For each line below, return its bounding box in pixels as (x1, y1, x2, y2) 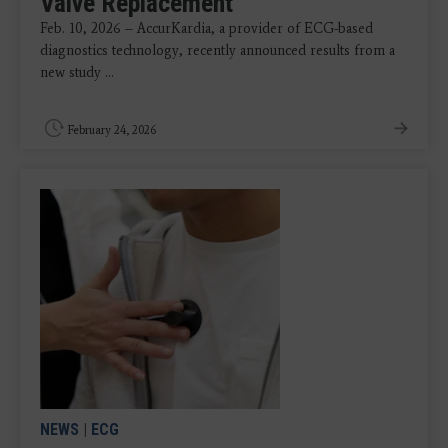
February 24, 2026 (67, 123, 156, 138)
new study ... (40, 64, 114, 82)
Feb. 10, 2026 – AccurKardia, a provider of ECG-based (40, 20, 373, 38)
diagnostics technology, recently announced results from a (40, 42, 395, 60)
